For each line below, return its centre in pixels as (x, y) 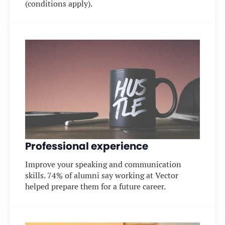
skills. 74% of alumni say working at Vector (102, 175)
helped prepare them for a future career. (95, 186)
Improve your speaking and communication (103, 164)
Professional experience (87, 146)
